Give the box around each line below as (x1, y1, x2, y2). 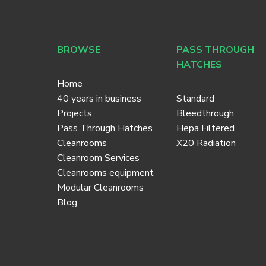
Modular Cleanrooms (57, 180, 144, 194)
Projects (57, 106, 92, 120)
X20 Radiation (176, 136, 236, 150)
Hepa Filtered (176, 121, 235, 135)
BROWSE (57, 43, 100, 56)
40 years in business (57, 91, 141, 105)
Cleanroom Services (57, 151, 140, 164)
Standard (176, 91, 214, 105)
